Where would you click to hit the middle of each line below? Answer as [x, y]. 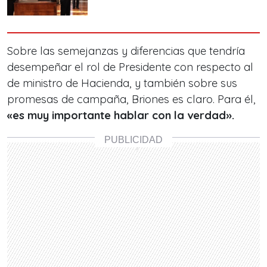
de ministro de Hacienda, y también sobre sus [122, 83]
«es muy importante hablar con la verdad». [121, 115]
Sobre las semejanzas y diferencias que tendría [126, 51]
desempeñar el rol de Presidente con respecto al [130, 67]
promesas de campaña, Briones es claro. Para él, [131, 99]
